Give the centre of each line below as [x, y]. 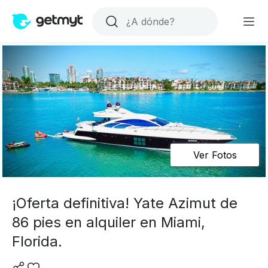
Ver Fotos [215, 155]
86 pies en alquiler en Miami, [109, 222]
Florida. [37, 241]
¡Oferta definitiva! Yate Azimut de [125, 203]
